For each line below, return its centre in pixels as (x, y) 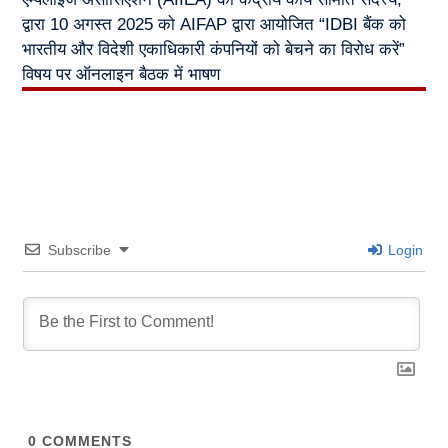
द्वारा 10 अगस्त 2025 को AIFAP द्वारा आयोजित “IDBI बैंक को (213, 25)
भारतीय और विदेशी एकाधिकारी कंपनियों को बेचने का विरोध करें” (213, 50)
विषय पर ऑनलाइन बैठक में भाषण (120, 75)
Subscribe (79, 250)
